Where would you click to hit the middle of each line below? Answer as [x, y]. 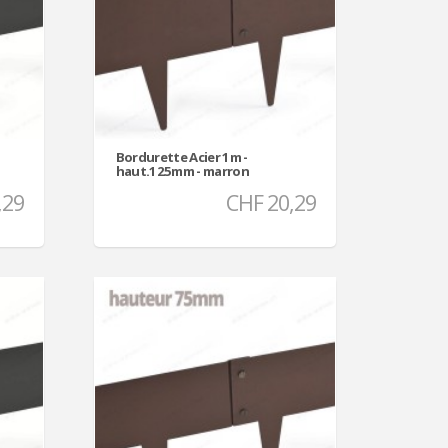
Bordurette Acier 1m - [181, 156]
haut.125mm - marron [182, 170]
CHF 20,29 [270, 202]
